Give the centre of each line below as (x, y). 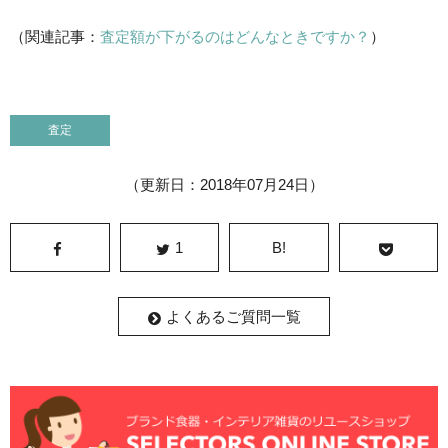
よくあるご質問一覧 (233, 316)
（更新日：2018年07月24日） (224, 184)
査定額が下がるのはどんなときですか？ (235, 36)
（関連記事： (55, 36)
